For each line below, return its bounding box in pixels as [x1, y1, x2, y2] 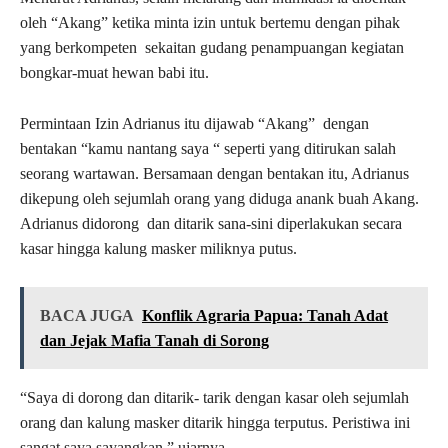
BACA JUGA [40, 307, 134, 325]
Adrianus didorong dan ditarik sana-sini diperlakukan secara [20, 215, 402, 233]
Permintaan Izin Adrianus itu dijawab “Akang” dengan [20, 115, 369, 133]
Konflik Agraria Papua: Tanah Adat [142, 307, 388, 325]
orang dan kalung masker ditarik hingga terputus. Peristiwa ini [20, 414, 410, 432]
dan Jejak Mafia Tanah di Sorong [40, 332, 269, 350]
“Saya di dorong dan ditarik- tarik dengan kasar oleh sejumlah [20, 389, 409, 407]
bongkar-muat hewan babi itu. [20, 64, 209, 82]
